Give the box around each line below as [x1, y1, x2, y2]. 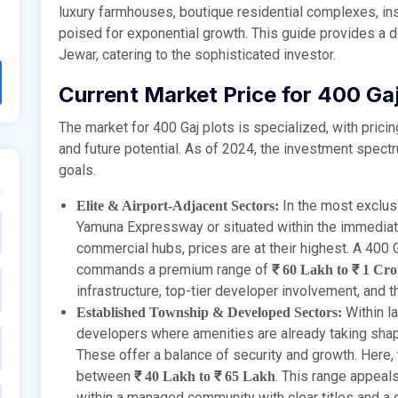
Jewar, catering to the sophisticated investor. [59, 45, 336, 63]
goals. [59, 161, 96, 179]
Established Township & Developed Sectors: [76, 304, 342, 320]
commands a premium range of [76, 260, 272, 278]
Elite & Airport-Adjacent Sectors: [76, 197, 279, 213]
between [76, 367, 134, 385]
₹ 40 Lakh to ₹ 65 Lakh [134, 368, 275, 384]
